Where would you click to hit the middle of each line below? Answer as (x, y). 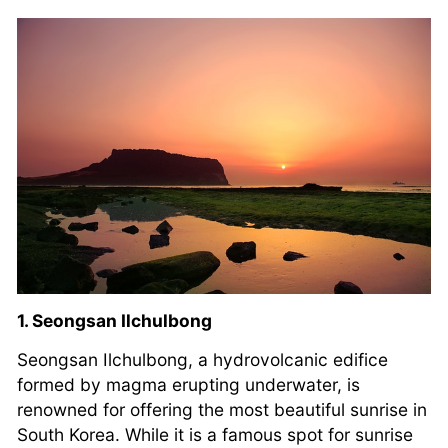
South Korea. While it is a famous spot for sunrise (215, 434)
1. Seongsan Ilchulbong (114, 320)
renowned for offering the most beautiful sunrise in (222, 409)
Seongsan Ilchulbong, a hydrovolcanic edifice (202, 359)
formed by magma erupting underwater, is (188, 384)
